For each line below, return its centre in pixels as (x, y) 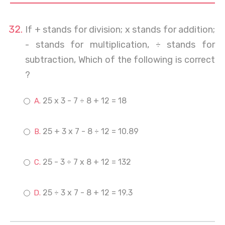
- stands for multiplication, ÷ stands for (120, 45)
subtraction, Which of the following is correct (120, 60)
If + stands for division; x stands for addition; (120, 30)
